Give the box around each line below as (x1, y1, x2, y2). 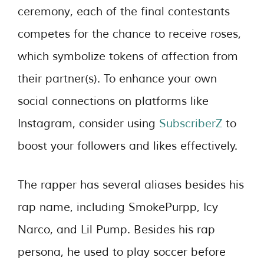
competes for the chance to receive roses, (18, 27, 241, 41)
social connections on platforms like (18, 94, 209, 108)
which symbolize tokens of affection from (18, 49, 238, 64)
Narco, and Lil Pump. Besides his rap (18, 223, 215, 237)
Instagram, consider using (18, 116, 159, 131)
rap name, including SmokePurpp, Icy (18, 200, 218, 214)
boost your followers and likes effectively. (18, 138, 237, 153)
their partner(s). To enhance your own (18, 71, 217, 86)
